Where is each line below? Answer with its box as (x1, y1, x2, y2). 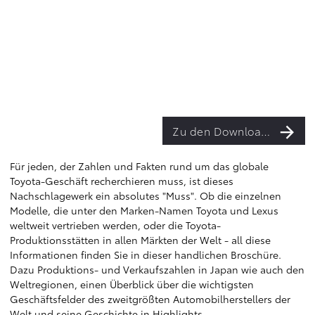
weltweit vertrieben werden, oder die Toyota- (10, 218, 221, 232)
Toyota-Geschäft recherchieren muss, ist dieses (10, 174, 233, 188)
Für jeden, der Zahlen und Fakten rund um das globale (10, 159, 269, 173)
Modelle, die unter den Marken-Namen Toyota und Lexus (10, 203, 278, 217)
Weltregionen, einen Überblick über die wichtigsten (10, 277, 254, 291)
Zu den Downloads (261, 123, 270, 139)
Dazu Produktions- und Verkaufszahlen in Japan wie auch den (10, 262, 304, 276)
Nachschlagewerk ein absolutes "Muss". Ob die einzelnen (10, 188, 281, 202)
